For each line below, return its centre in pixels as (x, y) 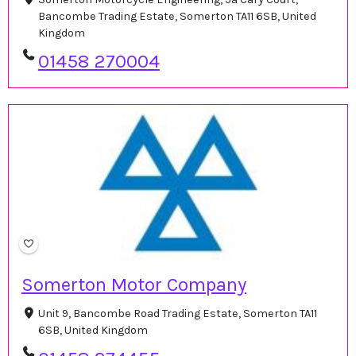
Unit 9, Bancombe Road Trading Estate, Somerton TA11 (177, 314)
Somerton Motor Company (134, 285)
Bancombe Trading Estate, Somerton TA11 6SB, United (177, 16)
